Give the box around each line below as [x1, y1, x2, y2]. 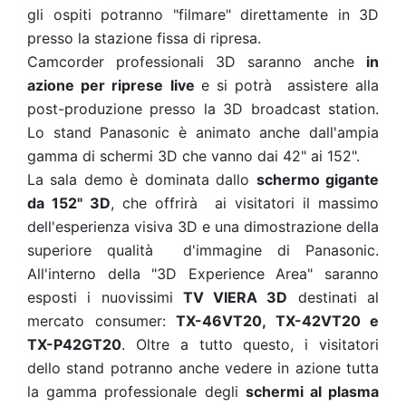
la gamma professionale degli [27, 382, 246, 401]
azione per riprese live [27, 75, 201, 94]
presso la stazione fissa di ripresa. [27, 28, 261, 47]
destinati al [287, 287, 380, 306]
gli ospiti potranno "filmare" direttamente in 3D [27, 5, 379, 24]
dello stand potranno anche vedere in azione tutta [27, 358, 379, 377]
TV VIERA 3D [182, 287, 288, 306]
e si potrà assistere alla [200, 75, 380, 94]
